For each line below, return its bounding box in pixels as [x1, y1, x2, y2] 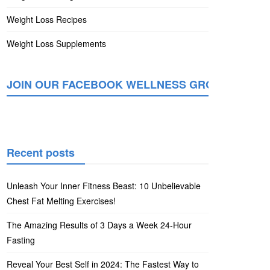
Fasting [7, 234, 35, 246]
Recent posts [7, 145, 75, 160]
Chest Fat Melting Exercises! [7, 195, 116, 207]
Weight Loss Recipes [7, 13, 87, 25]
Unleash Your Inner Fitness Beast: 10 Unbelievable [7, 180, 201, 192]
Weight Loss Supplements [7, 37, 106, 49]
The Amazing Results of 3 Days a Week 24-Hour [7, 219, 192, 231]
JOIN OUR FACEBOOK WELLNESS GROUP [7, 77, 229, 92]
